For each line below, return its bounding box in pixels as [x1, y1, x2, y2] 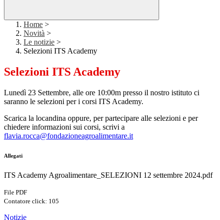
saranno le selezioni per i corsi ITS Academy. [4, 97, 143, 106]
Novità [24, 29, 45, 38]
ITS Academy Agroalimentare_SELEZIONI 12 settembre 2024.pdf [4, 171, 213, 180]
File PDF [4, 189, 27, 196]
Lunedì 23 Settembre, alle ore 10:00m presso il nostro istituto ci [4, 88, 199, 97]
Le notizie [24, 38, 55, 47]
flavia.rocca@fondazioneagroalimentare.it [4, 132, 133, 140]
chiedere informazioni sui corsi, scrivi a [4, 123, 125, 132]
